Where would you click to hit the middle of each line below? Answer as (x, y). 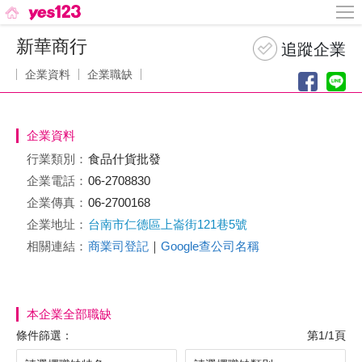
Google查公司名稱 (210, 246)
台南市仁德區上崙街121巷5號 (168, 224)
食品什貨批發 (126, 159)
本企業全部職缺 (69, 314)
